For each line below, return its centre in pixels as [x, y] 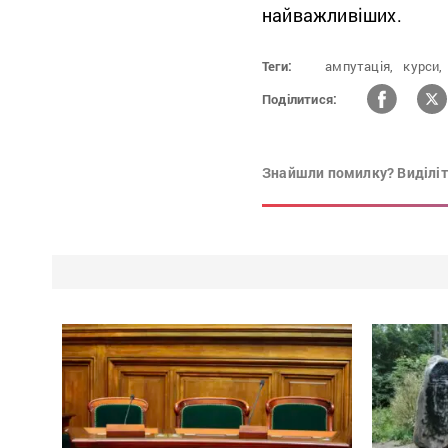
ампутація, [359, 66]
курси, [423, 66]
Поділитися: [300, 98]
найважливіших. [332, 15]
